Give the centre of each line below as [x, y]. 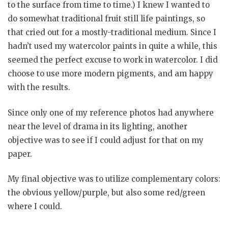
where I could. [35, 207]
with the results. [39, 88]
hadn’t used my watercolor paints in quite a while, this [112, 46]
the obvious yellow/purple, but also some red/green [106, 193]
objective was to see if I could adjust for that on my [106, 140]
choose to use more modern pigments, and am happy [110, 74]
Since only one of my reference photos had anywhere [111, 112]
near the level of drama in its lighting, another [97, 126]
